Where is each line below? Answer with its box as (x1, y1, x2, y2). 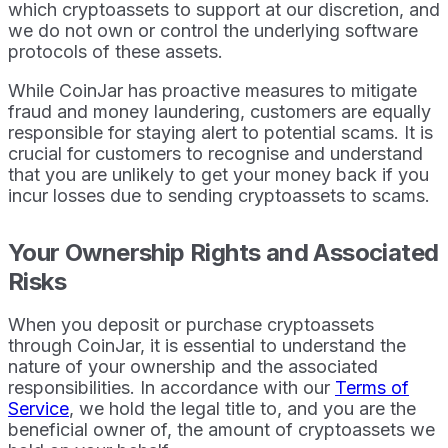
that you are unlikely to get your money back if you (8, 163, 429, 185)
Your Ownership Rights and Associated (8, 237, 439, 267)
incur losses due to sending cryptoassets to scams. (8, 184, 430, 206)
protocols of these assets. (8, 40, 223, 62)
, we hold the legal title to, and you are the (69, 397, 416, 419)
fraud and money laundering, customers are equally (8, 100, 431, 122)
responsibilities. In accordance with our (8, 376, 335, 398)
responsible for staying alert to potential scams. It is (8, 121, 433, 143)
